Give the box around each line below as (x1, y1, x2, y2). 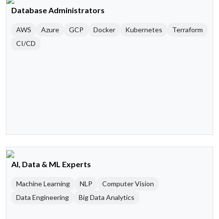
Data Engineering (16, 193, 69, 202)
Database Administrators (11, 5, 105, 15)
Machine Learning (16, 179, 70, 188)
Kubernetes (125, 25, 162, 34)
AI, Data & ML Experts (11, 159, 91, 169)
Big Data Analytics (79, 193, 134, 202)
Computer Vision (102, 179, 154, 188)
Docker (93, 25, 115, 34)
